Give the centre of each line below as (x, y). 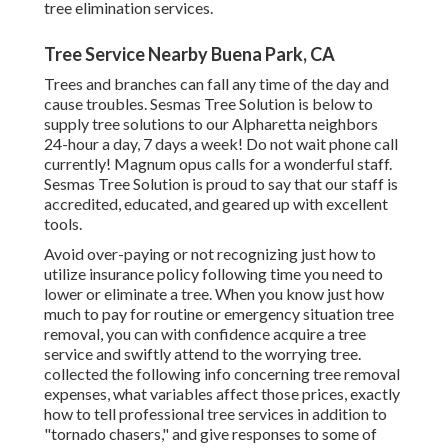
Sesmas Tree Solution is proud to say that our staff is (221, 184)
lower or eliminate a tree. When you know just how (214, 294)
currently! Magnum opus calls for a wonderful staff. (218, 164)
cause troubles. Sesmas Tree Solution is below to (208, 104)
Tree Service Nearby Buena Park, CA (189, 54)
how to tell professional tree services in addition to (215, 414)
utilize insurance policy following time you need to (213, 274)
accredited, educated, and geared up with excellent (216, 204)
